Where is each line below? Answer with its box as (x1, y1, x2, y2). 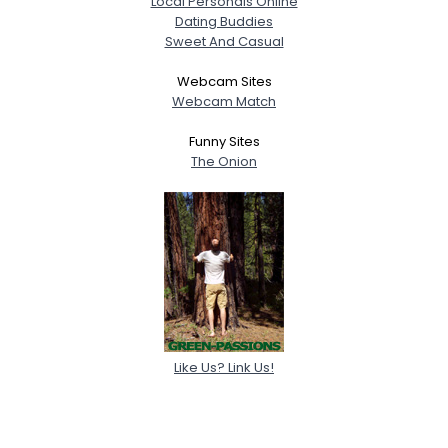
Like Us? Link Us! (174, 357, 274, 377)
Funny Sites (188, 131, 260, 151)
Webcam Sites (176, 71, 272, 91)
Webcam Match (172, 91, 276, 111)
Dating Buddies (175, 11, 273, 31)
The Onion (191, 151, 257, 171)
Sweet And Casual (164, 31, 284, 51)
